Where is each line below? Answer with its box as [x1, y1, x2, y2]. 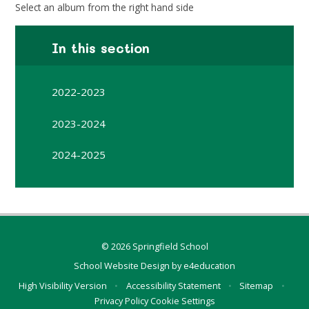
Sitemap [239, 279, 274, 292]
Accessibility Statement [126, 279, 221, 292]
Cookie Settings [150, 294, 215, 307]
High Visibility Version [19, 279, 108, 292]
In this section [52, 39, 150, 57]
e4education [183, 259, 235, 272]
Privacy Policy [94, 294, 148, 307]
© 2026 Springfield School [101, 239, 208, 252]
